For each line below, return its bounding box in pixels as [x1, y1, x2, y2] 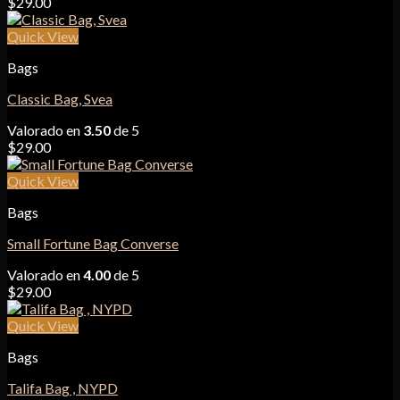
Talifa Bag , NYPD [7, 379, 118, 396]
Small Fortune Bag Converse [7, 235, 179, 252]
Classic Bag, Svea [7, 90, 112, 107]
